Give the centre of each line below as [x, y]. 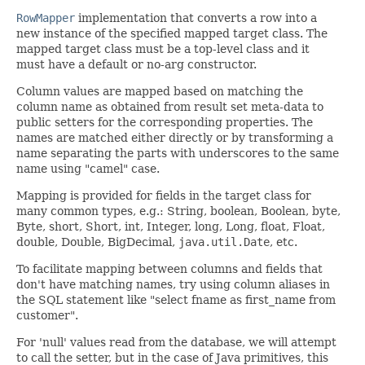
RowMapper [46, 18]
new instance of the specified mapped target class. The [172, 33]
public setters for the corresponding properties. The [165, 122]
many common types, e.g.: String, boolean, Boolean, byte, [178, 211]
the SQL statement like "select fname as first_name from [176, 299]
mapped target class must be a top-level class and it [163, 48]
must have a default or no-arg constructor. [136, 64]
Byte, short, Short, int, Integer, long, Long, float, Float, [171, 226]
